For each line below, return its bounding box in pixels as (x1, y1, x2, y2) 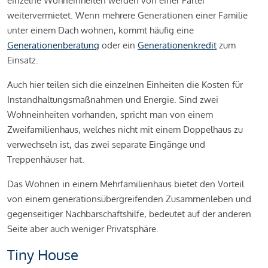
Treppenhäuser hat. (7, 153, 84, 165)
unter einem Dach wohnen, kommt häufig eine (7, 24, 194, 36)
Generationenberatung (7, 39, 99, 51)
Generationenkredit (138, 39, 217, 51)
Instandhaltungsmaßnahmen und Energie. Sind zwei (7, 93, 218, 105)
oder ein (99, 39, 138, 51)
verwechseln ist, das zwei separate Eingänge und (7, 138, 205, 150)
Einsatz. (7, 54, 38, 66)
